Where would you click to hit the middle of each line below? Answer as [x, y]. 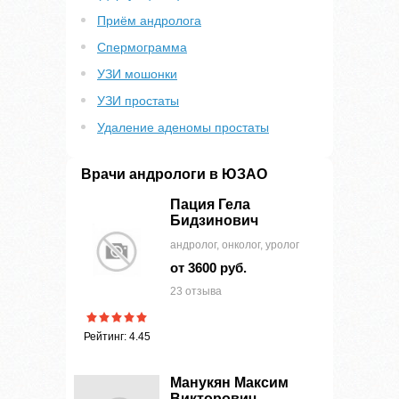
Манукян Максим [229, 383]
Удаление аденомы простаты [183, 127]
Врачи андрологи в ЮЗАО [174, 174]
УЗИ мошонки [137, 74]
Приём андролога [149, 20]
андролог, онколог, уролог [235, 245]
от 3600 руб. [208, 268]
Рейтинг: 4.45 [117, 337]
